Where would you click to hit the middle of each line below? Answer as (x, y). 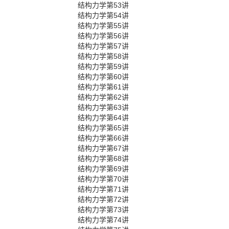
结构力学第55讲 (103, 26)
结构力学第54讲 (103, 15)
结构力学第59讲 (103, 66)
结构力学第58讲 (103, 56)
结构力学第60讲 (103, 77)
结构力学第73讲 (103, 210)
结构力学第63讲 (103, 107)
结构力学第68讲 (103, 158)
